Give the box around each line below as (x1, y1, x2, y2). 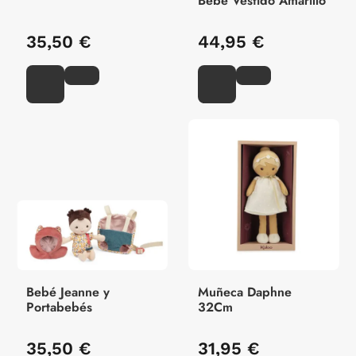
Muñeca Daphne (198, 283, 292, 302)
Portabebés (26, 298, 92, 317)
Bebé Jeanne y (26, 283, 110, 302)
